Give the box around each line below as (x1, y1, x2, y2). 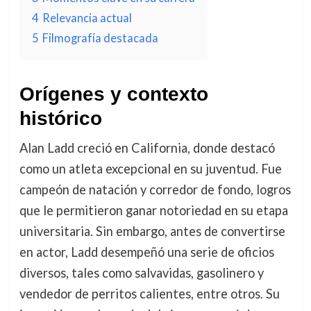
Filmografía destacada (42, 31, 158, 44)
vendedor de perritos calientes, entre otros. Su (19, 286, 280, 301)
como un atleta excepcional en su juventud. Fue (19, 161, 282, 176)
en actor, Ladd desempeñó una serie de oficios (19, 244, 274, 260)
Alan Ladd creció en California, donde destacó (19, 140, 275, 155)
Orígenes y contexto (19, 83, 208, 105)
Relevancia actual (42, 11, 132, 24)
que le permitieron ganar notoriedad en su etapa (19, 203, 288, 218)
